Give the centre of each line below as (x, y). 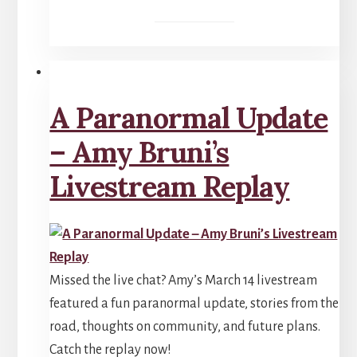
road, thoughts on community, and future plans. (185, 326)
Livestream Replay (170, 186)
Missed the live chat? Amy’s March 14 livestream (184, 280)
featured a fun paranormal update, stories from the (194, 303)
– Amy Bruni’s (139, 152)
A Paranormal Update (189, 118)
